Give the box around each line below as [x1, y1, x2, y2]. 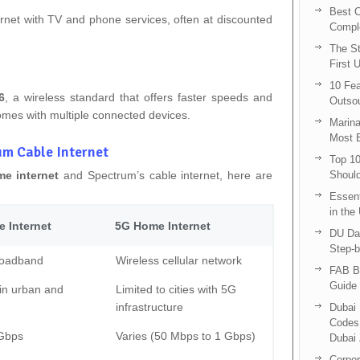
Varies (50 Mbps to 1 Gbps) [116, 329, 256, 342]
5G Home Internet [115, 219, 211, 232]
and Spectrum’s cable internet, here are [59, 168, 272, 182]
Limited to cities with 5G [116, 282, 236, 296]
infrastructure [116, 300, 183, 313]
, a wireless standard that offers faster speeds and [4, 90, 272, 104]
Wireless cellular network [116, 253, 242, 267]
